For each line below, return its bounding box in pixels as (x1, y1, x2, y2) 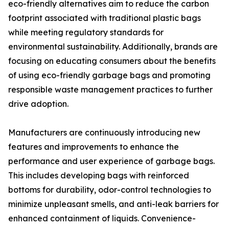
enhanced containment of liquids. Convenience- (8, 213, 196, 224)
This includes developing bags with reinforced (8, 170, 189, 181)
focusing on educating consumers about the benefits (8, 56, 216, 66)
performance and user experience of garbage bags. (8, 156, 215, 167)
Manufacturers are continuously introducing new (8, 127, 200, 138)
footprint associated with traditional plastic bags (8, 13, 201, 24)
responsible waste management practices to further (8, 84, 213, 95)
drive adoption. (8, 99, 68, 109)
